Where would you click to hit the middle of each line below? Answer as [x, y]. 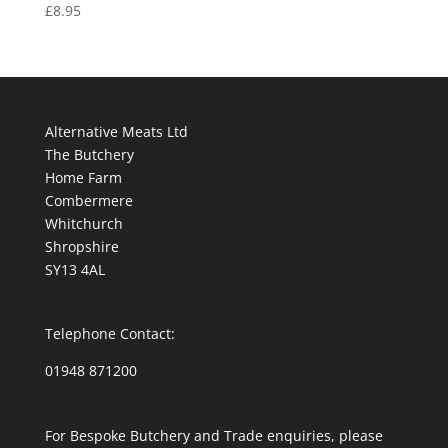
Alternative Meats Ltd [116, 132]
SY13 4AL [74, 270]
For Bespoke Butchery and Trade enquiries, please [213, 435]
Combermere [88, 201]
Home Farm [83, 178]
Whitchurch [83, 224]
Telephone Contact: [109, 334]
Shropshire [81, 247]
